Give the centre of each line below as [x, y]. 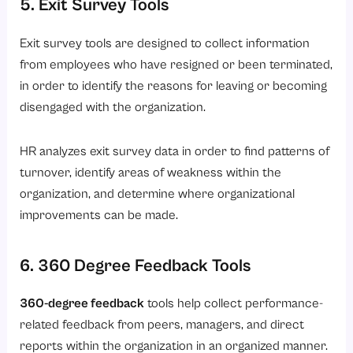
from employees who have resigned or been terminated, [176, 65]
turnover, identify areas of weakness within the [151, 173]
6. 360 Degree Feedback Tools [136, 266]
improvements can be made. [99, 215]
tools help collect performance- [234, 304]
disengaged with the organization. [113, 107]
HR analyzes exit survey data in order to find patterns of [175, 151]
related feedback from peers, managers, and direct [162, 325]
